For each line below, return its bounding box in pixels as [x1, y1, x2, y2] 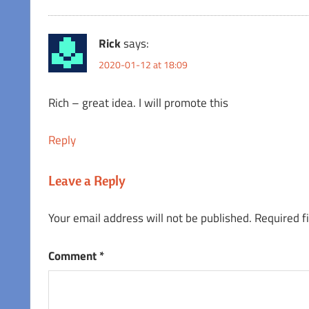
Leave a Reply [48, 171, 126, 189]
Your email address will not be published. [48, 209, 252, 228]
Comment [48, 246, 99, 265]
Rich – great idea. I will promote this [48, 93, 228, 112]
